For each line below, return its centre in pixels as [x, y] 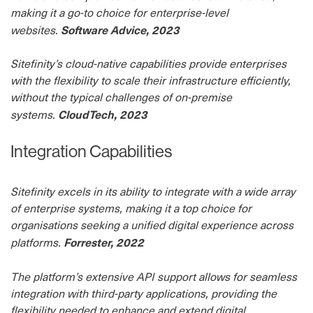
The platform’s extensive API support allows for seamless [154, 276]
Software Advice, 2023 [120, 29]
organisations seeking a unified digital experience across [152, 225]
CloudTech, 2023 [103, 114]
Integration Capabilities [91, 151]
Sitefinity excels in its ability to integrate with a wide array [153, 191]
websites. [36, 30]
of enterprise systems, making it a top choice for [131, 208]
